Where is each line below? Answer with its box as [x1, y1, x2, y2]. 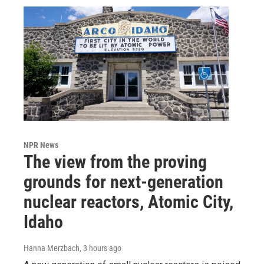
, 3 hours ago [80, 243, 121, 253]
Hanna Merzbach [24, 243, 80, 253]
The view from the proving [24, 151, 207, 172]
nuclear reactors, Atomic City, [24, 191, 233, 212]
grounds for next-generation [24, 171, 223, 192]
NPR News [24, 140, 58, 150]
